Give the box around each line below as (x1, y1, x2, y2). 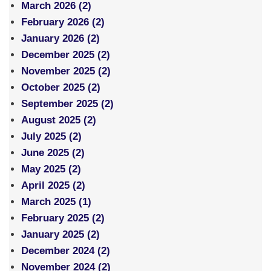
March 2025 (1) (21, 196, 91, 208)
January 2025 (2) (21, 229, 100, 241)
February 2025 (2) (21, 212, 105, 224)
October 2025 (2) (21, 82, 100, 94)
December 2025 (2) (21, 49, 110, 61)
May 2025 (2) (21, 163, 81, 175)
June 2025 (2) (21, 147, 85, 159)
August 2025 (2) (21, 114, 96, 126)
